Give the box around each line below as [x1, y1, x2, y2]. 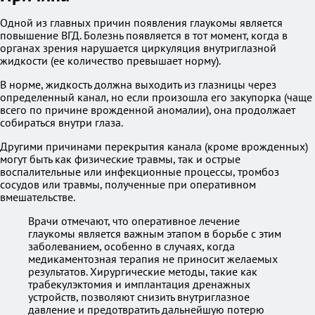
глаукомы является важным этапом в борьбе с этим [28, 226, 281, 240]
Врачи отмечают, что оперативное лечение [28, 214, 240, 228]
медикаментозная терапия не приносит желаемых [28, 252, 278, 266]
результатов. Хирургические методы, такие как [28, 264, 257, 278]
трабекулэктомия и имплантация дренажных [28, 277, 250, 291]
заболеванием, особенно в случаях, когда [28, 239, 235, 253]
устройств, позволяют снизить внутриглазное [28, 290, 250, 304]
